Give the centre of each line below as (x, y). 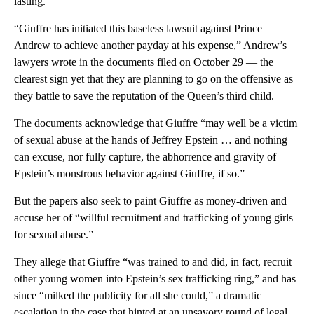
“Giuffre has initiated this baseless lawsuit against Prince (138, 29)
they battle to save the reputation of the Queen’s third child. (144, 96)
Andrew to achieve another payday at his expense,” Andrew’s (150, 46)
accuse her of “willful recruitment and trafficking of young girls (153, 218)
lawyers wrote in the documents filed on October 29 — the (144, 62)
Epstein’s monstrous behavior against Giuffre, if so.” (129, 174)
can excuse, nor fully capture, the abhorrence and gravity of (145, 157)
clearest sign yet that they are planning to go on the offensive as (153, 79)
